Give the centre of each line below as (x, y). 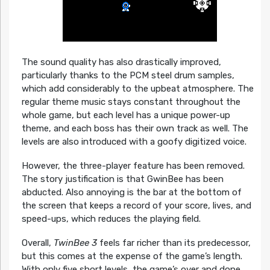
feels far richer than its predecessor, (174, 243)
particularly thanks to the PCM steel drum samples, (128, 75)
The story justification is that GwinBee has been (122, 179)
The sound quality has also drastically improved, (121, 62)
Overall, (37, 243)
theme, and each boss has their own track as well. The (135, 128)
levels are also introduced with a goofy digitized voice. (134, 141)
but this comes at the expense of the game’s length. (132, 256)
